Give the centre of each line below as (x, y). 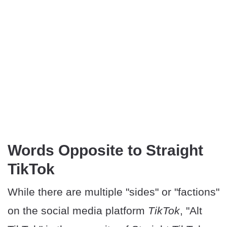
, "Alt (191, 211)
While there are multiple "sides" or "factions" (113, 192)
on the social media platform (78, 211)
